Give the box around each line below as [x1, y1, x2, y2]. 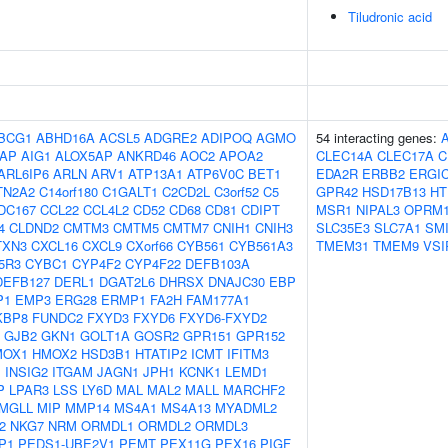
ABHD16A [36, 128, 95, 147]
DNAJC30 [208, 272, 265, 291]
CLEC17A [377, 146, 434, 165]
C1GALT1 [102, 182, 158, 201]
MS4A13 [161, 398, 211, 417]
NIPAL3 [356, 200, 400, 219]
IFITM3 [227, 344, 269, 363]
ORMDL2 [138, 416, 191, 435]
